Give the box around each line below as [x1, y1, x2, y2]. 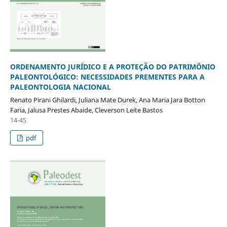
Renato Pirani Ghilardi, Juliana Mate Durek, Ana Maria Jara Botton [10, 95, 205, 104]
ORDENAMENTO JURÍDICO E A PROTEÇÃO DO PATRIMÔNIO [10, 61, 215, 71]
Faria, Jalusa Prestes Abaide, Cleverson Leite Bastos [10, 105, 163, 115]
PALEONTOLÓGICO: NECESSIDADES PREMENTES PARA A [10, 71, 205, 82]
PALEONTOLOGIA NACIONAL [10, 82, 111, 92]
